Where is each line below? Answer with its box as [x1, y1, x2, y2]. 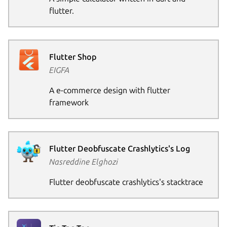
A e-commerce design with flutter [49, 86, 170, 95]
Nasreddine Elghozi [49, 157, 118, 167]
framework [49, 98, 89, 107]
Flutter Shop [49, 52, 96, 62]
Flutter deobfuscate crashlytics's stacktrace [49, 177, 203, 187]
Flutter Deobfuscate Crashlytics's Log [49, 144, 190, 154]
